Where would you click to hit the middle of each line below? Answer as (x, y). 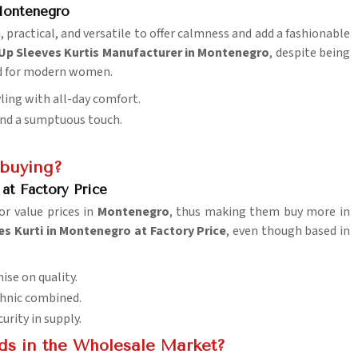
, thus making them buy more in (260, 212)
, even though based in (288, 231)
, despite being (310, 53)
